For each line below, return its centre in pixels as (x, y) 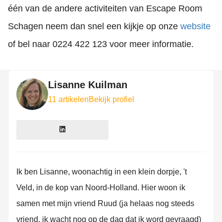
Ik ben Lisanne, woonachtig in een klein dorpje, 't (102, 172)
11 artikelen (68, 99)
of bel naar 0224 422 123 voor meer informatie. (101, 44)
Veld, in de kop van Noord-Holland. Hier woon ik (101, 188)
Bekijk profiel (111, 99)
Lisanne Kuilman (88, 85)
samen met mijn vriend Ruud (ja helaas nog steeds (105, 203)
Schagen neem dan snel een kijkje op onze (94, 26)
